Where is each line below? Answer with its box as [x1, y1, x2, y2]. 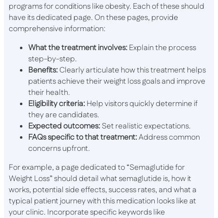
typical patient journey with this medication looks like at [9, 196, 196, 207]
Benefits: [28, 65, 58, 76]
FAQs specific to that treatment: [28, 132, 137, 144]
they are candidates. [28, 109, 99, 121]
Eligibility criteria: [28, 98, 85, 110]
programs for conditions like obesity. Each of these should [9, 1, 204, 13]
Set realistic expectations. [100, 121, 191, 132]
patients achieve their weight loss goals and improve [28, 76, 205, 88]
